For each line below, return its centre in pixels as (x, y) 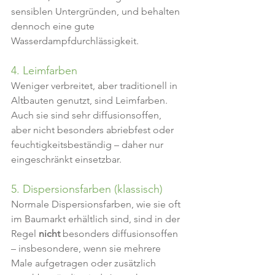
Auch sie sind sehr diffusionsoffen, (87, 115)
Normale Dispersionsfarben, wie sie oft (97, 204)
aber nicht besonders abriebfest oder (94, 130)
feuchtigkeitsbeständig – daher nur (88, 145)
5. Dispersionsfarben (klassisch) (87, 189)
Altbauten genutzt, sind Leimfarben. (91, 100)
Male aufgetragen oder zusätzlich (85, 263)
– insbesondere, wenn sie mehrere (87, 248)
